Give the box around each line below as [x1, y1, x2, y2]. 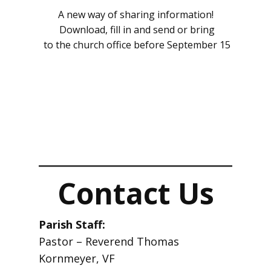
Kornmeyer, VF [39, 251, 115, 266]
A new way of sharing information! [57, 8, 214, 21]
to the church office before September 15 [41, 38, 230, 51]
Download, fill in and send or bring [56, 23, 215, 36]
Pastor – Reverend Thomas [39, 234, 179, 249]
